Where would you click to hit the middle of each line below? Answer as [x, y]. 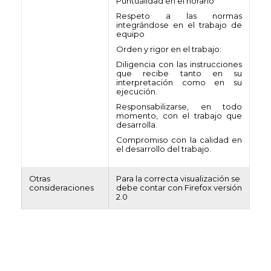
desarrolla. [137, 125]
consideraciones [61, 188]
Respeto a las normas [179, 16]
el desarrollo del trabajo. [164, 149]
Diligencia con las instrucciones [179, 64]
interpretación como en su [179, 82]
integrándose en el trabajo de [179, 25]
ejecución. [137, 91]
